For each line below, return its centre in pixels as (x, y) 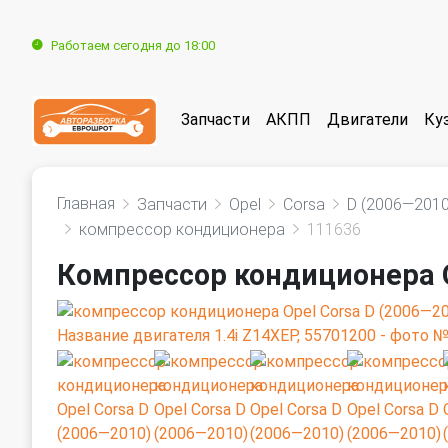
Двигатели (367, 120)
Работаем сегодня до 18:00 (133, 45)
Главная (86, 203)
